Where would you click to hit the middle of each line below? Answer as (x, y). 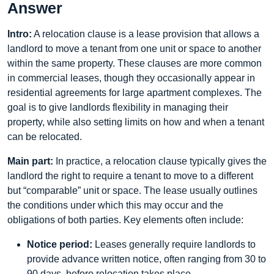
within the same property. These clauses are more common (135, 63)
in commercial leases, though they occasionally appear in (131, 78)
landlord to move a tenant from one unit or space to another (134, 49)
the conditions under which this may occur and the (115, 205)
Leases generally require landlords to (174, 244)
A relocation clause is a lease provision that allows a (146, 34)
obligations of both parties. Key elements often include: (125, 220)
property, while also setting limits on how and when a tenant (136, 122)
